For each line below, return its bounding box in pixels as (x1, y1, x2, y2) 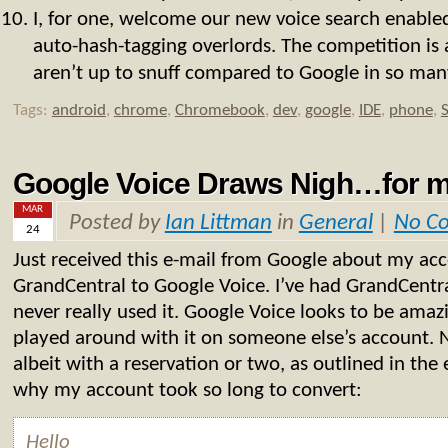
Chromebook (174, 101, 265, 119)
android (51, 101, 106, 119)
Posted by (68, 211, 165, 235)
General (298, 211, 373, 235)
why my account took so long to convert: (12, 380, 362, 402)
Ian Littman (164, 211, 272, 235)
